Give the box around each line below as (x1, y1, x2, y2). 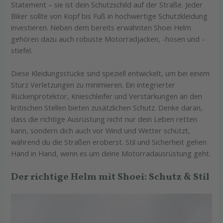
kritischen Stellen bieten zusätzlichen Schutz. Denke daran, (11, 103, 203, 113)
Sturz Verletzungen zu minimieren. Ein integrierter (11, 80, 176, 90)
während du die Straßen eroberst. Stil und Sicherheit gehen (11, 137, 207, 147)
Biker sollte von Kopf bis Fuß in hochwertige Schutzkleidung (11, 10, 208, 21)
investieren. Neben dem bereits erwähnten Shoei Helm (11, 22, 192, 32)
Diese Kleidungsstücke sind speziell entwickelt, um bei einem (11, 68, 210, 79)
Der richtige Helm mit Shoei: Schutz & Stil (11, 170, 210, 185)
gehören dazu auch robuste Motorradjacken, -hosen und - (11, 33, 205, 44)
